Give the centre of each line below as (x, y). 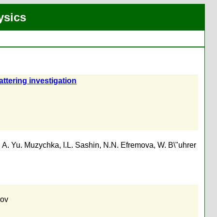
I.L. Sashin (81, 145)
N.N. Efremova (128, 145)
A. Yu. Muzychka (31, 145)
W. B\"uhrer (177, 145)
